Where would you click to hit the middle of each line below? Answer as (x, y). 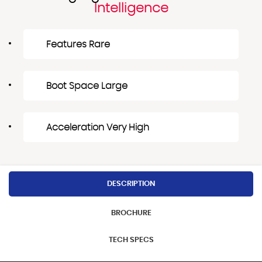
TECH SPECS (131, 240)
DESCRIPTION (131, 184)
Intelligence (131, 8)
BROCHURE (131, 213)
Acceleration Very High (98, 127)
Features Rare (78, 44)
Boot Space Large (87, 86)
